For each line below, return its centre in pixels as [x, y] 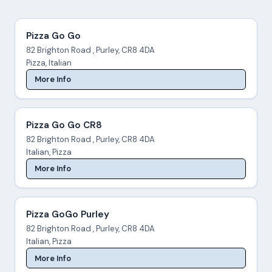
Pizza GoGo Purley [67, 215]
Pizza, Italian [49, 63]
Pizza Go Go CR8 [64, 125]
